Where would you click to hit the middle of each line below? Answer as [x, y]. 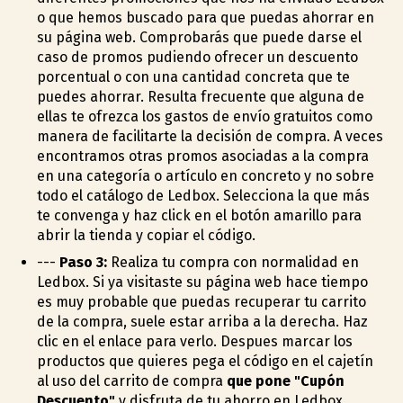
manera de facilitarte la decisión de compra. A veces [210, 136]
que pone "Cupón [285, 381]
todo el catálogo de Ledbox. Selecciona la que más [203, 195]
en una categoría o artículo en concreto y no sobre [205, 175]
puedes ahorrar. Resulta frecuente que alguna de [200, 96]
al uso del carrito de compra [131, 381]
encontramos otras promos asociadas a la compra [202, 156]
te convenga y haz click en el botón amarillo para [199, 215]
